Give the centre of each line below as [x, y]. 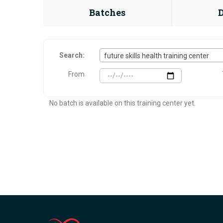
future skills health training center [157, 56]
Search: [72, 55]
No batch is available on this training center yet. [122, 103]
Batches [108, 12]
